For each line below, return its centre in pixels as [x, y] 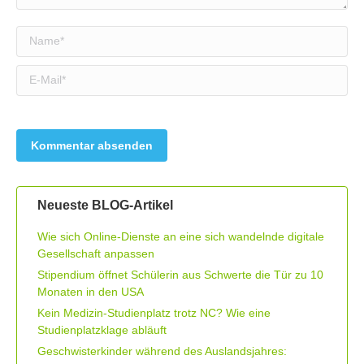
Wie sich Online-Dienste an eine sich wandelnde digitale [181, 236]
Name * [35, 36]
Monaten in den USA [91, 291]
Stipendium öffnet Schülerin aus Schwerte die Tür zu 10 [180, 274]
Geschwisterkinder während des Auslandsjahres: [162, 351]
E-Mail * [36, 75]
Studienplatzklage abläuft [102, 329]
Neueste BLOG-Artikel [105, 205]
